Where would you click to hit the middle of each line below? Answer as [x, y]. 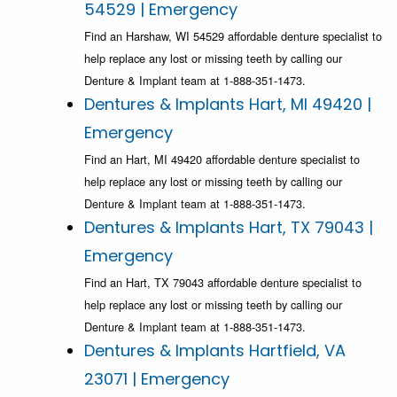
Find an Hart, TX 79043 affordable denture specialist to [223, 283]
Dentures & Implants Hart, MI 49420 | [228, 105]
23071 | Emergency [157, 379]
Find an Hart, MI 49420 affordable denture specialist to [222, 160]
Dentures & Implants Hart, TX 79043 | [229, 228]
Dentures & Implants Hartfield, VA [215, 351]
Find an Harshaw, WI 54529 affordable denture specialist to [233, 36]
